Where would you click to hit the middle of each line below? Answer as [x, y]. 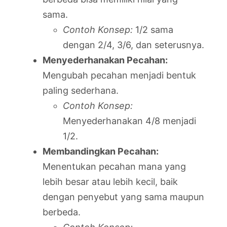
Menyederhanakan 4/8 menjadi [129, 121]
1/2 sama [153, 29]
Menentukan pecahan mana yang [114, 166]
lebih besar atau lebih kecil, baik [110, 181]
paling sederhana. [81, 90]
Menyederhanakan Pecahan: [105, 60]
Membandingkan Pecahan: [101, 151]
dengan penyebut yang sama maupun [123, 197]
